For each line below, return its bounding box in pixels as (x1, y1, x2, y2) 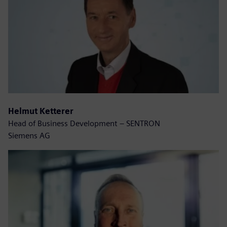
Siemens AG (8, 131, 50, 141)
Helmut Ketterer (8, 106, 73, 117)
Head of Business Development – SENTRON (8, 119, 160, 129)
